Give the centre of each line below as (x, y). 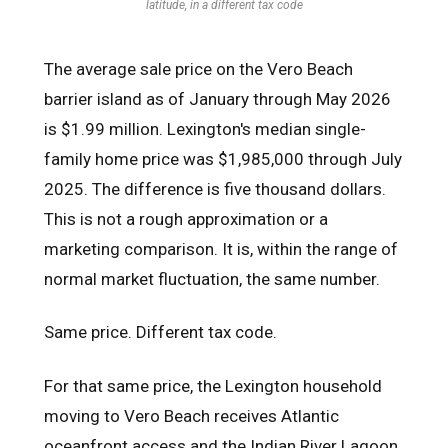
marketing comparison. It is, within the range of (221, 249)
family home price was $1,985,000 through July (223, 159)
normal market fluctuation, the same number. (212, 279)
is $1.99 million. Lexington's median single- (205, 129)
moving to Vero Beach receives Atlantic (191, 415)
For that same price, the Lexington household (213, 385)
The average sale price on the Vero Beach (198, 69)
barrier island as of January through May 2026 (217, 99)
